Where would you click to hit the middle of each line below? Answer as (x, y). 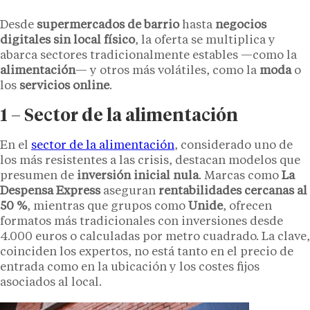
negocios (241, 25)
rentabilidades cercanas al (233, 191)
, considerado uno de (234, 145)
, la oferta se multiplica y (205, 40)
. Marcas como (240, 176)
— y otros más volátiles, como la (167, 71)
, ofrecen (247, 206)
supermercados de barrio (108, 25)
